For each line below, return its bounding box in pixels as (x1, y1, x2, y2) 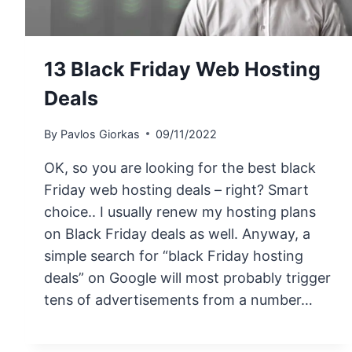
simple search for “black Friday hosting (44, 247, 304, 264)
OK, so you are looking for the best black (44, 159, 317, 176)
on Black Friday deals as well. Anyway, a (44, 225, 311, 242)
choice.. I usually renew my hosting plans (44, 203, 317, 220)
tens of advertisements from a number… (44, 291, 313, 308)
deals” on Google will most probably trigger (44, 269, 332, 286)
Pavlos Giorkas (60, 126, 140, 141)
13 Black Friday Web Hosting (44, 57, 321, 82)
